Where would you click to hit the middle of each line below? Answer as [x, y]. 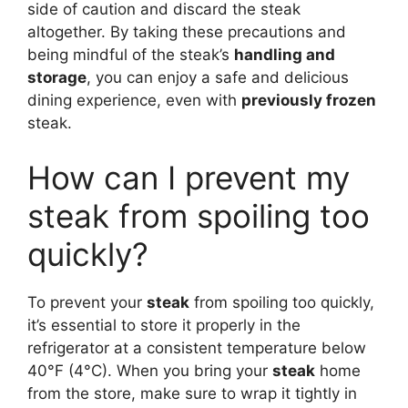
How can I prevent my [189, 177]
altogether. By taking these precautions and [187, 32]
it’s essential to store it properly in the [164, 325]
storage [57, 77]
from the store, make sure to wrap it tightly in [192, 393]
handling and [285, 55]
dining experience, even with [134, 100]
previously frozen [309, 100]
